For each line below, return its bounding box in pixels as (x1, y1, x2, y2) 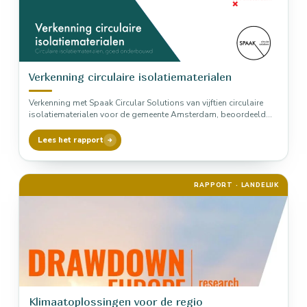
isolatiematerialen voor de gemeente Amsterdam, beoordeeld (29, 109, 266, 120)
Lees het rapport (38, 135, 103, 145)
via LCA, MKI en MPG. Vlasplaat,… (29, 121, 157, 132)
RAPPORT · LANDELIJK (194, 181, 279, 189)
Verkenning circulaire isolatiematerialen (29, 70, 232, 84)
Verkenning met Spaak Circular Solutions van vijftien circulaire (29, 97, 263, 108)
